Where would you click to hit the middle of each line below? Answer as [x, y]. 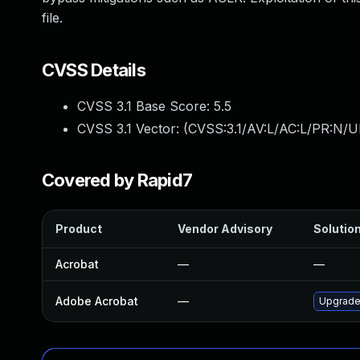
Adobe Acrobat [97, 301]
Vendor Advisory [225, 229]
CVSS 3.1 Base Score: [145, 106]
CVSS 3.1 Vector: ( [133, 129]
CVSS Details [94, 70]
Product [79, 229]
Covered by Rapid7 [117, 180]
